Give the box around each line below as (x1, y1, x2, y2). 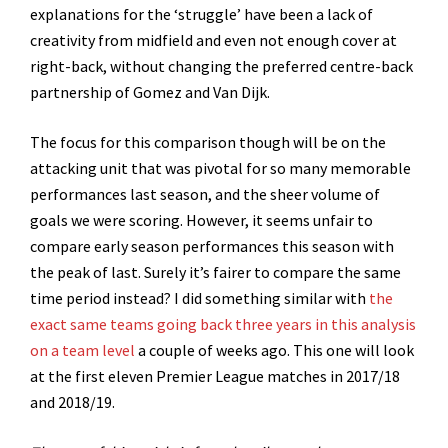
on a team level (30, 340, 135, 361)
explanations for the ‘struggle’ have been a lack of (30, 4, 373, 25)
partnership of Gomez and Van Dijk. (30, 82, 270, 103)
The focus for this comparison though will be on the (30, 132, 386, 153)
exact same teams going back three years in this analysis (30, 314, 416, 335)
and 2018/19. (30, 392, 115, 413)
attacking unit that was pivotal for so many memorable (30, 158, 411, 179)
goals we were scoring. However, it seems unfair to (30, 210, 373, 231)
